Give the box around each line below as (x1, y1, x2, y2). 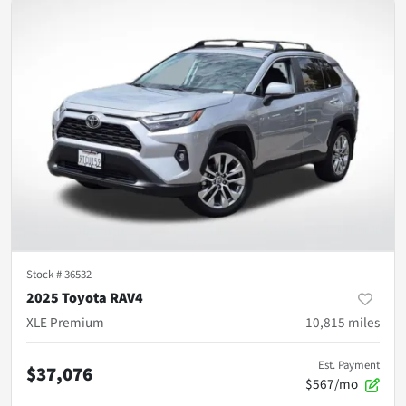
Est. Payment (318, 357, 380, 374)
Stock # (26, 266, 64, 284)
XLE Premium (26, 313, 104, 333)
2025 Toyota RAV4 (26, 288, 143, 309)
